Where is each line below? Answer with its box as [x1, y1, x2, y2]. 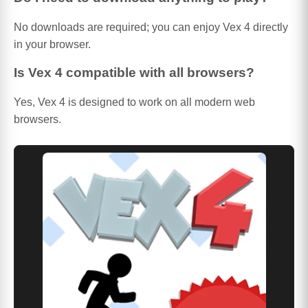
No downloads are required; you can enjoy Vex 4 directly [14, 21, 288, 33]
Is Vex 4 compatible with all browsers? [14, 65, 254, 80]
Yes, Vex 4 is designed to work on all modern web [14, 96, 255, 109]
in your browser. [14, 38, 91, 50]
